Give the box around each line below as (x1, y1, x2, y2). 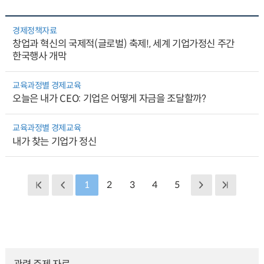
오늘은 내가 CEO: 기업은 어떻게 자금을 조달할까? (12, 93, 206, 105)
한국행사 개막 (12, 50, 67, 63)
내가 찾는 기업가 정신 (12, 135, 97, 148)
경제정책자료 (12, 25, 57, 36)
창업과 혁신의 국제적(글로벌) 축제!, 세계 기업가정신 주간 (12, 38, 235, 51)
